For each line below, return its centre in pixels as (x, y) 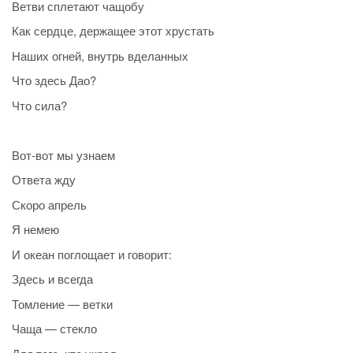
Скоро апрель (49, 204)
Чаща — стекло (54, 329)
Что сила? (39, 105)
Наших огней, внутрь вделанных (100, 55)
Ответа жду (44, 180)
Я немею (35, 229)
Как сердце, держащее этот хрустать (113, 31)
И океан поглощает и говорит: (92, 254)
